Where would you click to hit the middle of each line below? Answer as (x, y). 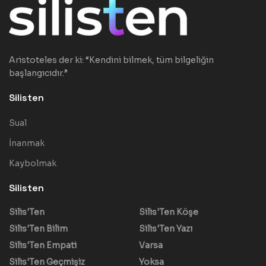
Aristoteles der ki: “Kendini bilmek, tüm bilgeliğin (111, 60)
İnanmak (27, 143)
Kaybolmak (33, 164)
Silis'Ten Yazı (166, 229)
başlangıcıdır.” (38, 73)
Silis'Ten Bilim (38, 229)
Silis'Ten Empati (43, 246)
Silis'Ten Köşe (169, 212)
